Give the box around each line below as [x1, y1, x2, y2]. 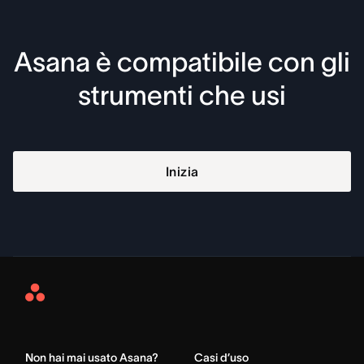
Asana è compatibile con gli [14, 46, 350, 77]
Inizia [165, 163, 199, 179]
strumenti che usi [78, 80, 286, 110]
